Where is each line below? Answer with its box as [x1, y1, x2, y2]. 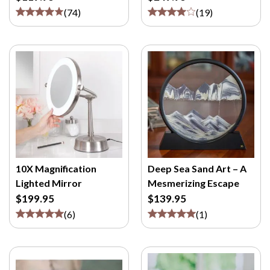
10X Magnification [16, 163, 96, 174]
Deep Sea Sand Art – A [148, 163, 246, 174]
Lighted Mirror [16, 177, 82, 189]
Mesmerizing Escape [148, 177, 239, 189]
